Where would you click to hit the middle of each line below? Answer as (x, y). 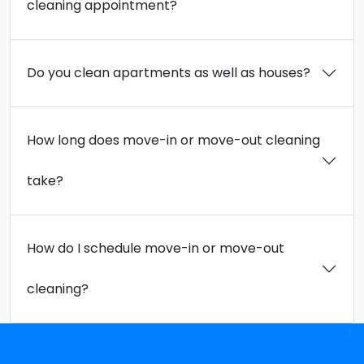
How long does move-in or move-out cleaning (173, 140)
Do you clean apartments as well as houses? (169, 72)
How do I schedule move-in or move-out (156, 248)
